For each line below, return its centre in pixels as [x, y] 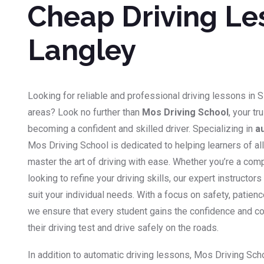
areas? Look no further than [85, 113]
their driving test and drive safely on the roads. [123, 228]
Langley [82, 50]
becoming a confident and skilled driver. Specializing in [141, 129]
